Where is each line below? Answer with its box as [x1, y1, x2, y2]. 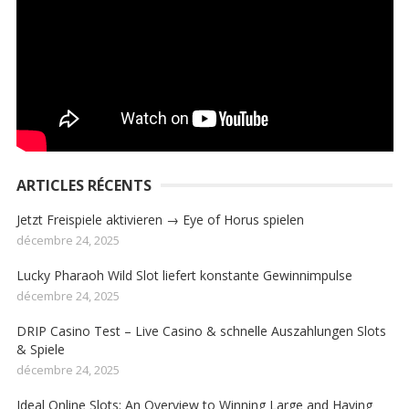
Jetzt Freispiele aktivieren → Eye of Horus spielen [16, 211, 304, 229]
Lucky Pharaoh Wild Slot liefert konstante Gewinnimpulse [16, 267, 352, 285]
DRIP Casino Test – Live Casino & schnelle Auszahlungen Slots [16, 322, 386, 341]
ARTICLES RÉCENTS [16, 175, 152, 196]
